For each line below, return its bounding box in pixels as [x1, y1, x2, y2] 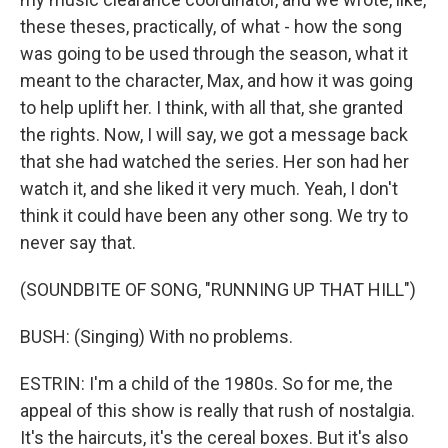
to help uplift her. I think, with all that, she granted [20, 97, 403, 118]
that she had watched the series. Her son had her [20, 151, 409, 172]
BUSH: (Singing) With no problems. [20, 326, 293, 347]
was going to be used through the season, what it [20, 43, 408, 64]
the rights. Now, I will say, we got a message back [20, 124, 408, 145]
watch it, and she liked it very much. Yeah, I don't [20, 178, 398, 199]
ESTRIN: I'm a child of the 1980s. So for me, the [20, 373, 393, 394]
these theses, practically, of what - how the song [20, 16, 402, 37]
